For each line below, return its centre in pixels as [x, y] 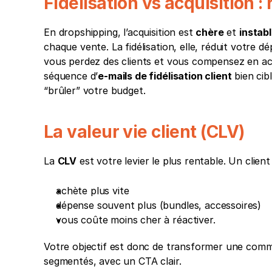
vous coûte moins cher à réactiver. [137, 220]
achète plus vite [93, 191]
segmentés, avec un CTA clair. [113, 261]
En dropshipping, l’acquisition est [120, 32]
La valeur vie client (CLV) [144, 132]
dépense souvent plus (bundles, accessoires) [159, 206]
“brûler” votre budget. [95, 91]
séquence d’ [71, 76]
